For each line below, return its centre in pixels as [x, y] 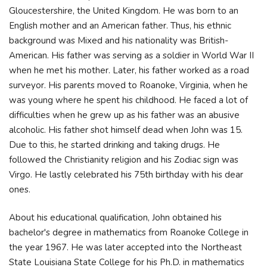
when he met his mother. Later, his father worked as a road [129, 70]
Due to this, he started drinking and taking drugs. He [114, 145]
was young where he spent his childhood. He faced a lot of [128, 100]
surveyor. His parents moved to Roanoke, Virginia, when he [128, 85]
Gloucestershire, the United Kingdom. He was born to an [124, 10]
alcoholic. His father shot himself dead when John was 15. [126, 130]
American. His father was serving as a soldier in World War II [131, 55]
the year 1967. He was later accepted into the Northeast [125, 248]
